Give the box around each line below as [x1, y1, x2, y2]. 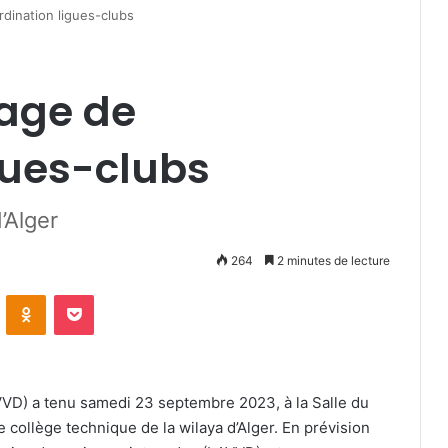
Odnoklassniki [45, 286, 131, 302]
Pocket [93, 286, 136, 302]
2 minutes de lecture [274, 253, 390, 268]
